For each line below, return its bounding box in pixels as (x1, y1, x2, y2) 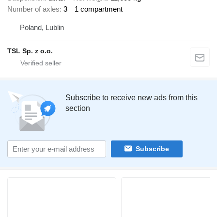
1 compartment (75, 5, 123, 13)
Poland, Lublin (20, 23, 64, 31)
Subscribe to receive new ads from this (65, 93, 198, 102)
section (65, 104, 90, 112)
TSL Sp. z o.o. (7, 46, 53, 55)
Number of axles (7, 5, 60, 13)
